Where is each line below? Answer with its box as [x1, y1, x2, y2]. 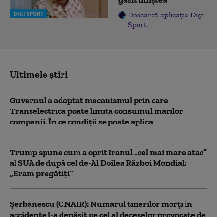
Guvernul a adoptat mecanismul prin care [10, 95, 168, 106]
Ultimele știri [10, 68, 68, 80]
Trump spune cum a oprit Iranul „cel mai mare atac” [10, 147, 207, 158]
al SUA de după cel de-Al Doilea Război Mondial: [10, 157, 186, 169]
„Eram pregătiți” [10, 168, 73, 179]
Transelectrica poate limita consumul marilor [10, 106, 183, 117]
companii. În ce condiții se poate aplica [10, 116, 153, 127]
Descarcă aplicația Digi [128, 10, 204, 20]
